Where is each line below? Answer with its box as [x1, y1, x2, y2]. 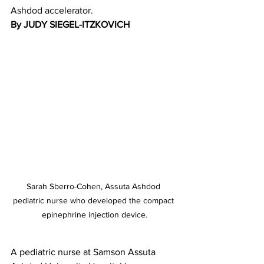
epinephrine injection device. [41, 209, 147, 219]
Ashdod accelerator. [11, 5, 93, 15]
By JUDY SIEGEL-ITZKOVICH [11, 19, 132, 29]
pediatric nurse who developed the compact [12, 195, 176, 205]
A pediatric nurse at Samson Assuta [11, 246, 158, 257]
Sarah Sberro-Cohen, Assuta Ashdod [26, 181, 163, 191]
